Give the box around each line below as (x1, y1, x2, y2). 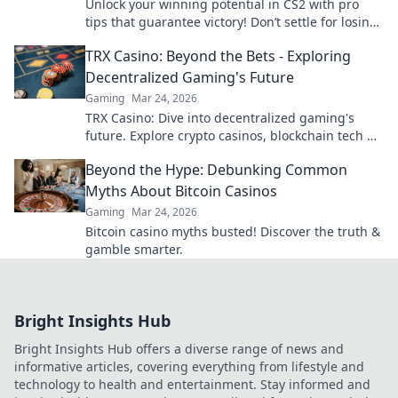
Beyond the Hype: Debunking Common (85, 160, 347, 179)
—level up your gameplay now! (85, 31, 269, 48)
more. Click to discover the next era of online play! (85, 145, 383, 162)
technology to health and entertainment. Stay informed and (14, 376, 370, 393)
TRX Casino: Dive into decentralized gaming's (85, 109, 354, 126)
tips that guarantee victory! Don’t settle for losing (85, 13, 378, 30)
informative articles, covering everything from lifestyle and (14, 358, 364, 375)
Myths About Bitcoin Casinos (85, 181, 277, 201)
